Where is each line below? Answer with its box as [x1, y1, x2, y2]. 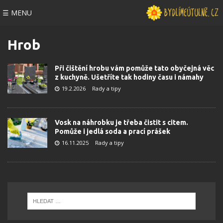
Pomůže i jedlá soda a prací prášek [55, 127, 170, 135]
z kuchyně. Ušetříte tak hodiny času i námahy [55, 73, 204, 81]
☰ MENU [2, 8, 32, 17]
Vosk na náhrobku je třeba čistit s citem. [55, 118, 188, 126]
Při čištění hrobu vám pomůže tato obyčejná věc [55, 64, 214, 72]
